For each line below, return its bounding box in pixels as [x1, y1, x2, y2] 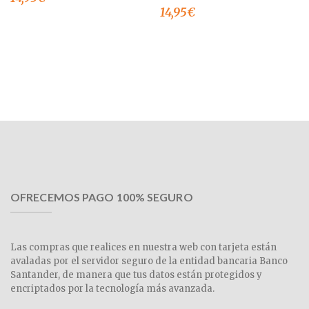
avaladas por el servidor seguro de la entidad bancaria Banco [10, 255, 288, 268]
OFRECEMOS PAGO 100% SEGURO [10, 190, 193, 204]
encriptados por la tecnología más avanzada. [10, 283, 215, 295]
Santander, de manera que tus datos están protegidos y [10, 269, 262, 281]
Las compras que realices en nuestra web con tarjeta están [10, 241, 277, 254]
